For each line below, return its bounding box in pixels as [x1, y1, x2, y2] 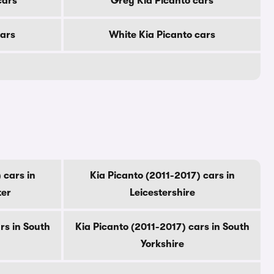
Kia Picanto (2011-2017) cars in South [75, 221, 250, 232]
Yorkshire [140, 239, 184, 250]
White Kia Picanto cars [109, 29, 215, 40]
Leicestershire [129, 187, 195, 198]
